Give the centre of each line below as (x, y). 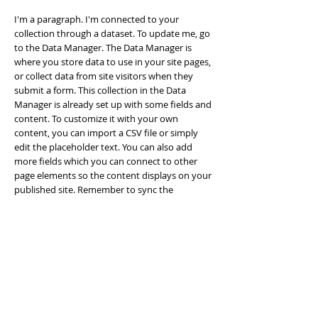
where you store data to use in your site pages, (113, 62)
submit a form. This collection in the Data (100, 90)
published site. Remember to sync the (94, 190)
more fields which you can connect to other (106, 161)
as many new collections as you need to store (110, 218)
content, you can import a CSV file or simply (106, 133)
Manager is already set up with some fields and (113, 104)
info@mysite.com (51, 257)
